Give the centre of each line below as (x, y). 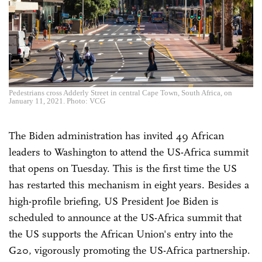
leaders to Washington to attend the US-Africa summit (129, 152)
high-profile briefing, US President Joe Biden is (114, 201)
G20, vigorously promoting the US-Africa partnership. (130, 250)
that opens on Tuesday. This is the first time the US (123, 168)
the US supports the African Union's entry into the (121, 234)
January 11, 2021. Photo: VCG (57, 101)
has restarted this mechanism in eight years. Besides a (129, 185)
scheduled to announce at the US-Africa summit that (125, 217)
